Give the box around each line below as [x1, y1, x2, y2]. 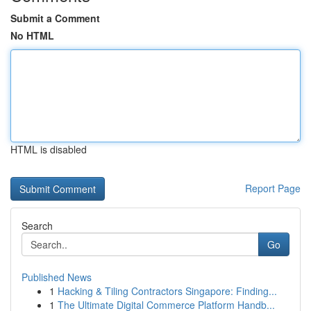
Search [22, 219, 53, 233]
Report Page [245, 181, 301, 195]
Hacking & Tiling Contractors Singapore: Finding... [58, 284, 277, 298]
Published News [22, 270, 92, 284]
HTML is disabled [10, 142, 87, 156]
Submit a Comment [10, 11, 100, 25]
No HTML [10, 28, 54, 42]
